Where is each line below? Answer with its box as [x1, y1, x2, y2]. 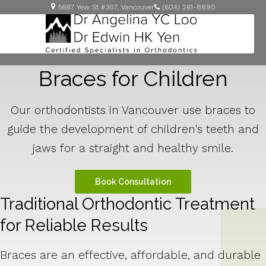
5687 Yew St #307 [58, 3, 117, 11]
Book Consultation [95, 176, 171, 186]
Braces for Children [38, 65, 228, 91]
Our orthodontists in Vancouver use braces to [11, 103, 255, 117]
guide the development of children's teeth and [7, 122, 259, 136]
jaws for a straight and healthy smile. [33, 141, 233, 155]
